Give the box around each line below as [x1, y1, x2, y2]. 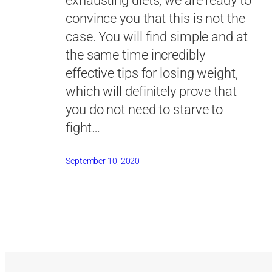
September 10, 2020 [66, 156, 140, 166]
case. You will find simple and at [66, 29, 248, 45]
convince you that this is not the [66, 11, 245, 27]
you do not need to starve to [66, 102, 223, 118]
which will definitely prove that [66, 84, 237, 100]
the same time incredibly [66, 47, 205, 63]
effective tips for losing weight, [66, 66, 238, 81]
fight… [66, 120, 100, 136]
